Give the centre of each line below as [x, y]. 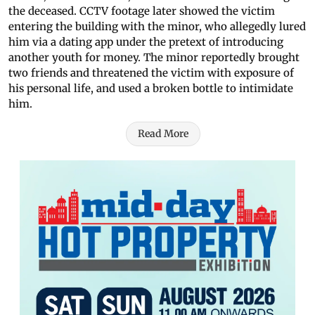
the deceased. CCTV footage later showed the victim [142, 11]
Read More [163, 134]
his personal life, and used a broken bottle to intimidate [151, 89]
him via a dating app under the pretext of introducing [146, 42]
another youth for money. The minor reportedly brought [154, 58]
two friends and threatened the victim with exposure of [151, 73]
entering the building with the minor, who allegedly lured [157, 27]
